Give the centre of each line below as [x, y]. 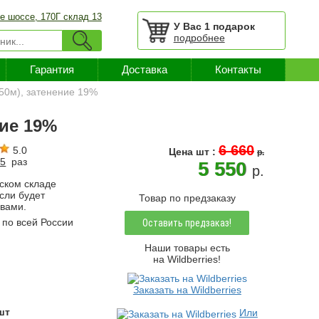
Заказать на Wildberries [187, 290]
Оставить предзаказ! [187, 223]
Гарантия [52, 69]
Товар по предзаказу [187, 198]
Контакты [238, 69]
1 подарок [229, 26]
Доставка [145, 69]
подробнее [199, 38]
